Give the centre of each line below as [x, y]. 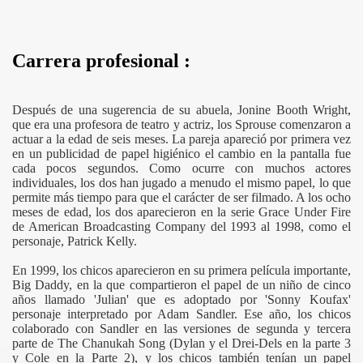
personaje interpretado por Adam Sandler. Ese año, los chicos [181, 314]
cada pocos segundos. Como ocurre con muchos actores [181, 168]
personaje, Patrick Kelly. [75, 241]
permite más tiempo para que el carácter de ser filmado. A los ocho [181, 197]
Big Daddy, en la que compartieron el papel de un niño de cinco [181, 284]
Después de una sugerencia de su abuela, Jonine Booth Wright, [181, 109]
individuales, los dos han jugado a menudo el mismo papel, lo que [181, 182]
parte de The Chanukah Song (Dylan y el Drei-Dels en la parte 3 [181, 343]
